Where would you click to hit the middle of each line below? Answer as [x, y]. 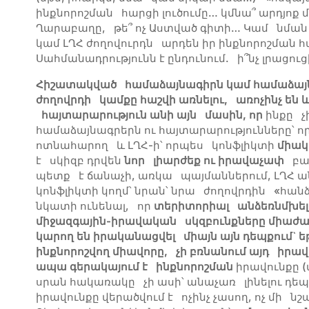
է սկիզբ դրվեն [80, 161]
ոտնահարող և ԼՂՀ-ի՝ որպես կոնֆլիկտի [157, 146]
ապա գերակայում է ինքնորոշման [134, 267]
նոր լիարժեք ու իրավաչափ [204, 161]
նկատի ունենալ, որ [95, 206]
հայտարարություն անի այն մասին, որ [149, 115]
